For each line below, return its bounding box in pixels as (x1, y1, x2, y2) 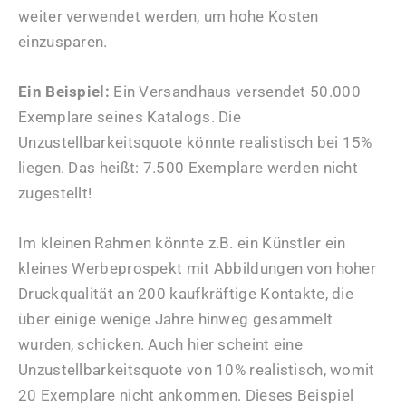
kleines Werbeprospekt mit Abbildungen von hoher (18, 258, 377, 277)
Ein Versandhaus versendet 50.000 (109, 82, 361, 101)
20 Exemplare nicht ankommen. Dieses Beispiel (18, 385, 354, 404)
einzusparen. (18, 32, 108, 51)
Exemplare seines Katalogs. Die (18, 107, 242, 126)
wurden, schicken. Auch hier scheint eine (18, 334, 303, 353)
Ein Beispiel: (18, 82, 110, 101)
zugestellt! (18, 183, 92, 202)
